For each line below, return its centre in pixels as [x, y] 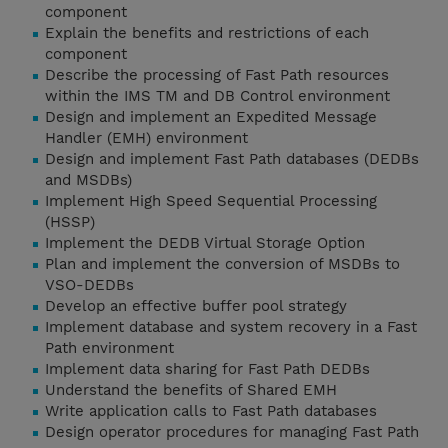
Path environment [109, 348]
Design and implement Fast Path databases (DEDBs [232, 159]
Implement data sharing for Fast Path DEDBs [207, 369]
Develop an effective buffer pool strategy [196, 306]
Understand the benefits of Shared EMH [191, 390]
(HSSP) [70, 222]
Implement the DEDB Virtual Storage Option [205, 243]
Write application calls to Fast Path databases [211, 411]
